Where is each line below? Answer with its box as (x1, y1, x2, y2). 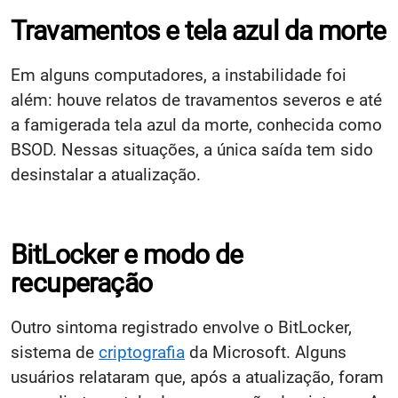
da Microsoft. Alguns (185, 341, 346, 362)
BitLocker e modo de (11, 238, 243, 270)
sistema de (11, 341, 99, 362)
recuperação (11, 267, 153, 298)
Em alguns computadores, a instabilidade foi (11, 64, 346, 85)
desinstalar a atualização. (11, 163, 201, 185)
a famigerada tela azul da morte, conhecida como (11, 114, 382, 135)
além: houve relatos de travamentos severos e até (11, 89, 382, 110)
